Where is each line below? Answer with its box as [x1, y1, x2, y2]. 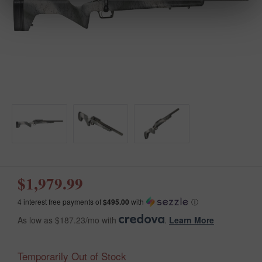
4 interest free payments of [18, 196, 103, 206]
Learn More [169, 213, 214, 226]
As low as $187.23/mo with [18, 213, 119, 226]
